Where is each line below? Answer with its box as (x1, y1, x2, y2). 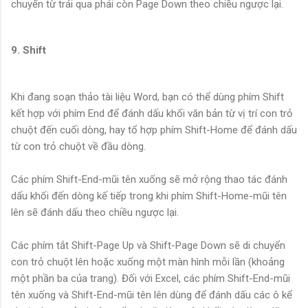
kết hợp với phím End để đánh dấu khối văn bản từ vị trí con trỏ (11, 107, 293, 120)
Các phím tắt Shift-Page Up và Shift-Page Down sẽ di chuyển (11, 239, 285, 252)
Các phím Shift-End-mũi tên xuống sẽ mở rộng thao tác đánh (11, 173, 287, 186)
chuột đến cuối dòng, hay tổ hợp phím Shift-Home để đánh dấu (11, 124, 297, 137)
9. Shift (11, 44, 46, 57)
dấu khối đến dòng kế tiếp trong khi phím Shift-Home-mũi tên (11, 190, 287, 203)
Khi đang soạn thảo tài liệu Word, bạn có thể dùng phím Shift (11, 91, 284, 104)
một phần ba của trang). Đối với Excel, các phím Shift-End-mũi (11, 272, 290, 285)
